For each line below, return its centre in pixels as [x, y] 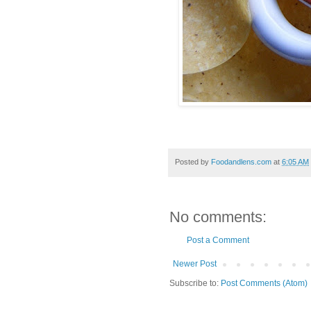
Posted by [193, 161]
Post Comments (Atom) [264, 284]
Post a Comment [218, 241]
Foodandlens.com [241, 161]
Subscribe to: [195, 284]
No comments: [218, 217]
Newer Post [195, 264]
